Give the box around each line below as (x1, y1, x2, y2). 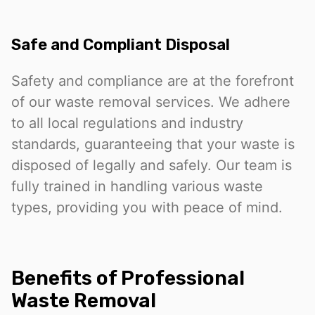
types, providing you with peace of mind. (11, 198, 283, 216)
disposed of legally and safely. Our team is (11, 156, 292, 174)
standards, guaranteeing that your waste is (11, 135, 295, 153)
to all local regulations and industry (11, 114, 243, 131)
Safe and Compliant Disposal (11, 34, 230, 54)
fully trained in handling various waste (11, 177, 263, 195)
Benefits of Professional (11, 266, 245, 290)
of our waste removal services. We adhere (11, 93, 290, 110)
